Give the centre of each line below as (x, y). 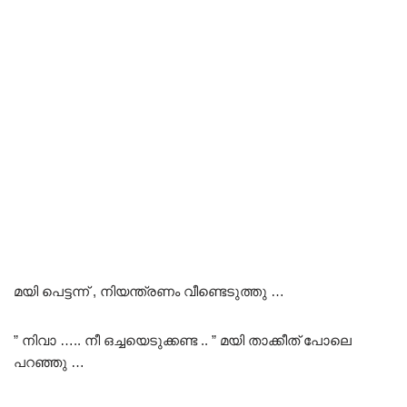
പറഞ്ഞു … (49, 362)
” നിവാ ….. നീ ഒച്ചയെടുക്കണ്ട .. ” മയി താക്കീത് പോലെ (183, 341)
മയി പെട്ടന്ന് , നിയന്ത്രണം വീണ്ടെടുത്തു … (149, 292)
